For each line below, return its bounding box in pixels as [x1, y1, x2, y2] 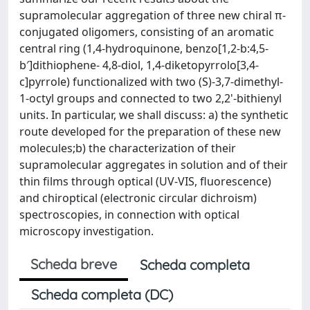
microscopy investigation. [19, 224, 154, 239]
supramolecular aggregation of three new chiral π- [19, 8, 286, 23]
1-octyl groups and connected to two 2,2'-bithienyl [19, 91, 282, 106]
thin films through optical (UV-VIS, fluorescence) [19, 174, 271, 189]
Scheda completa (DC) [31, 286, 173, 303]
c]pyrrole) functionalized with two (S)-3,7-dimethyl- [19, 74, 283, 89]
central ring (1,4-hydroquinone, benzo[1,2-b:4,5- [19, 41, 268, 56]
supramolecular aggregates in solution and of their [19, 157, 288, 172]
